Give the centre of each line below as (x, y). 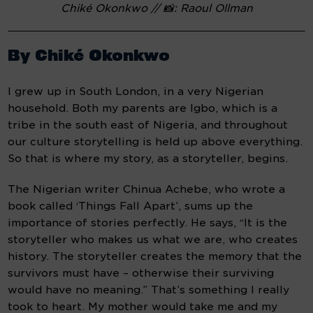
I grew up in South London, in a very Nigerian (136, 92)
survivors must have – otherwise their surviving (141, 274)
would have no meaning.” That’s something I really (149, 290)
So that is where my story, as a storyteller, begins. (148, 159)
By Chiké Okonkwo (89, 57)
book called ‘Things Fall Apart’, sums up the (131, 206)
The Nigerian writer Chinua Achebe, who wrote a (147, 190)
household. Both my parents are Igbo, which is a (143, 109)
